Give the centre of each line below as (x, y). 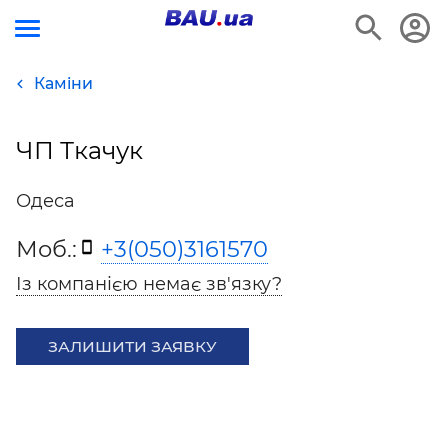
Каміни (63, 83)
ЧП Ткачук (79, 150)
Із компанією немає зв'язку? (149, 284)
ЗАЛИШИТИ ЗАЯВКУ (132, 346)
